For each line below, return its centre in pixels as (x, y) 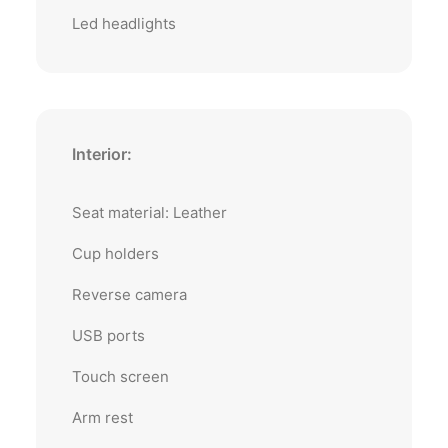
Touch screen (120, 376)
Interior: (102, 154)
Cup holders (115, 253)
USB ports (108, 335)
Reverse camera (129, 294)
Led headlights (124, 23)
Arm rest (102, 417)
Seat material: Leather (149, 212)
